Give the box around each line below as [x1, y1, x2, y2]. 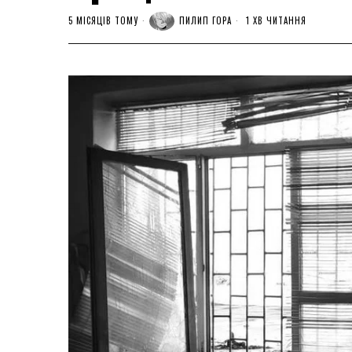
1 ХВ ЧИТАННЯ [243, 14, 306, 27]
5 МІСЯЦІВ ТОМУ [68, 14, 138, 27]
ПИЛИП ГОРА [179, 14, 232, 27]
